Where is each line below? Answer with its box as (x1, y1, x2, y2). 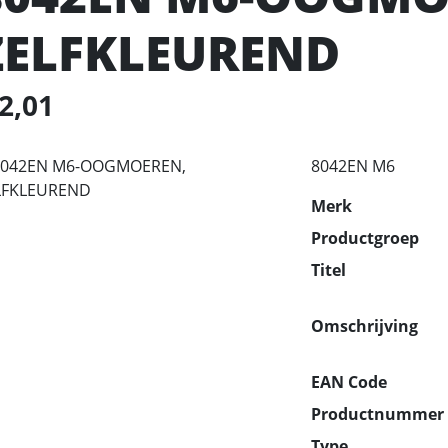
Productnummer (311, 402, 445, 425)
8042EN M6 (311, 154, 396, 177)
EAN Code (311, 370, 388, 393)
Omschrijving (311, 314, 419, 337)
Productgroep (311, 226, 420, 249)
